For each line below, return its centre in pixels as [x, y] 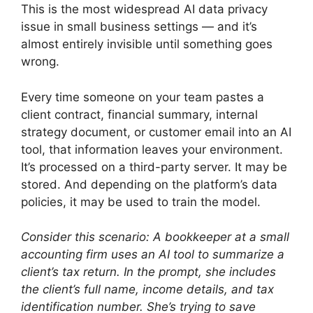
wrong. [40, 62]
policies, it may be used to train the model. [141, 202]
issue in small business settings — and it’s [139, 27]
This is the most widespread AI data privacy [144, 9]
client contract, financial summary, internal [139, 114]
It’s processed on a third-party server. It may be [154, 167]
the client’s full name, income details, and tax [147, 290]
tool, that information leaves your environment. [152, 149]
